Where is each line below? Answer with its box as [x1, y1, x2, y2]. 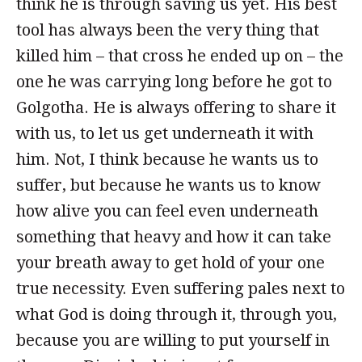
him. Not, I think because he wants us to [16, 149, 318, 169]
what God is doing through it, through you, [16, 305, 337, 324]
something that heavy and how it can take [16, 227, 331, 246]
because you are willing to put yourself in [16, 330, 330, 350]
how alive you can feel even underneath [16, 201, 318, 221]
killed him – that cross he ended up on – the [16, 46, 343, 65]
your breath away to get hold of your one [16, 253, 325, 272]
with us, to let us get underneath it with [16, 124, 314, 143]
